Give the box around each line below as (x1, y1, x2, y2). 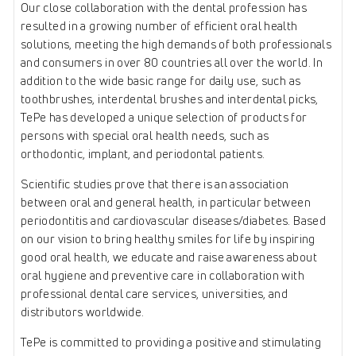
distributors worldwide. (21, 304, 145, 320)
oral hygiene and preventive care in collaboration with (21, 268, 304, 284)
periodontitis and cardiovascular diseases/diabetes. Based (21, 213, 326, 229)
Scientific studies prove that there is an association (21, 176, 289, 192)
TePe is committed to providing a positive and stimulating (21, 335, 321, 350)
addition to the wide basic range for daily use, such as (21, 73, 301, 89)
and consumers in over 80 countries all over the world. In (21, 55, 323, 71)
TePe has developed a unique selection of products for (21, 110, 308, 126)
